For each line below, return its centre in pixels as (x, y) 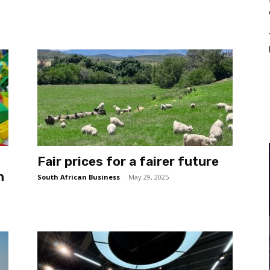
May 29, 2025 (149, 177)
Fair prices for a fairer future (128, 161)
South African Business (79, 177)
